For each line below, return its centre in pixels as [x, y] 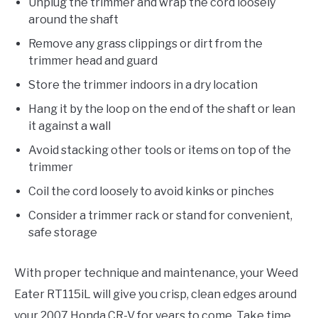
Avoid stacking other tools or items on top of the [160, 150]
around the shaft [73, 20]
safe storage [63, 233]
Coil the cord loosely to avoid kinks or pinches [151, 192]
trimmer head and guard [93, 61]
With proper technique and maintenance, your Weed [156, 273]
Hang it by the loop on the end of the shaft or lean [162, 109]
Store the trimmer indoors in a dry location [143, 85]
